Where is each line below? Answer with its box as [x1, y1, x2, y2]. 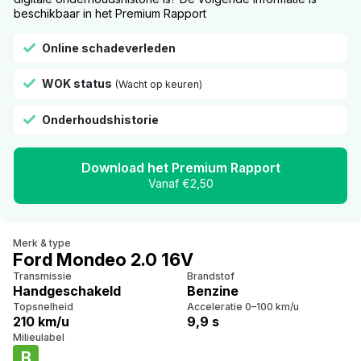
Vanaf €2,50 [147, 176, 214, 190]
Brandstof [187, 269, 234, 282]
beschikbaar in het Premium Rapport [14, 6, 206, 20]
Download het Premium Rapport [81, 159, 280, 176]
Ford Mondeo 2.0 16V [13, 248, 193, 270]
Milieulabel [13, 330, 64, 343]
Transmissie [13, 269, 72, 282]
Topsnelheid [13, 300, 73, 313]
